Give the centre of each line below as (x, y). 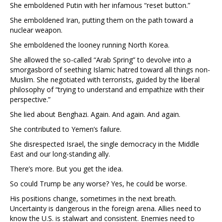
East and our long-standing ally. (60, 154)
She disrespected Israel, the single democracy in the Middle (105, 144)
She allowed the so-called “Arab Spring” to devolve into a (101, 60)
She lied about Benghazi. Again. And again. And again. (95, 114)
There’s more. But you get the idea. (66, 169)
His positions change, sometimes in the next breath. (93, 199)
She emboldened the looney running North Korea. (90, 45)
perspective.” (30, 100)
